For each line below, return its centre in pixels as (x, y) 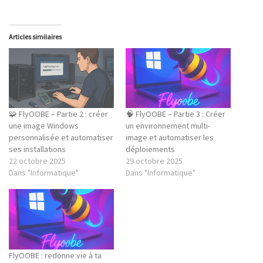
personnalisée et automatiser (61, 138)
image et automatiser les (170, 138)
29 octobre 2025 (154, 161)
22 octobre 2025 (37, 161)
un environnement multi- (168, 126)
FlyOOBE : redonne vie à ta (55, 255)
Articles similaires (35, 37)
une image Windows (44, 126)
